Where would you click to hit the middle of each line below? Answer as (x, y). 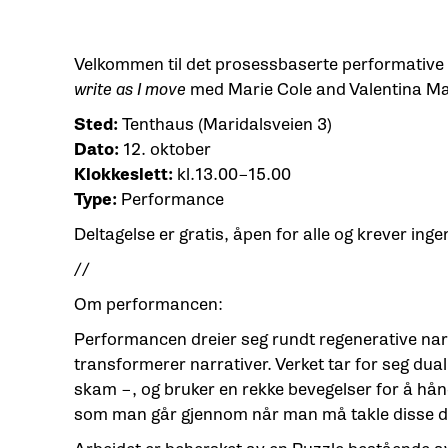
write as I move (131, 89)
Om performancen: (148, 304)
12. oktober (164, 149)
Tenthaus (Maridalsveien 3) (226, 124)
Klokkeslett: (125, 174)
